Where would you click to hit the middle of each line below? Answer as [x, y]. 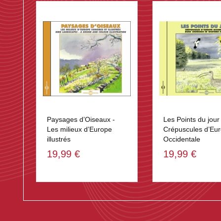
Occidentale [182, 139]
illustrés [59, 139]
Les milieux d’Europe [79, 129]
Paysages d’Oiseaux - [81, 120]
